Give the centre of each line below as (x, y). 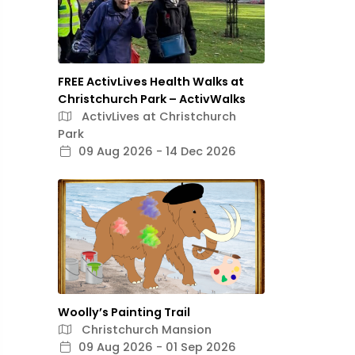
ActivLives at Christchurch (157, 116)
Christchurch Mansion (145, 330)
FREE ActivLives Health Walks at (151, 82)
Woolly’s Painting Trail (124, 312)
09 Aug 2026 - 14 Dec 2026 (157, 151)
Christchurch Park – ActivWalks (152, 99)
